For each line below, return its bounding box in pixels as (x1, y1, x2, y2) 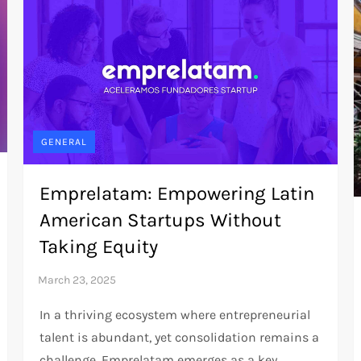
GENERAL (41, 135, 88, 147)
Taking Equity (39, 234, 159, 258)
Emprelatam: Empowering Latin (39, 181, 315, 205)
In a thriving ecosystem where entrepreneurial (39, 306, 311, 322)
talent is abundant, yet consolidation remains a (39, 329, 320, 345)
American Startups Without (39, 208, 282, 231)
